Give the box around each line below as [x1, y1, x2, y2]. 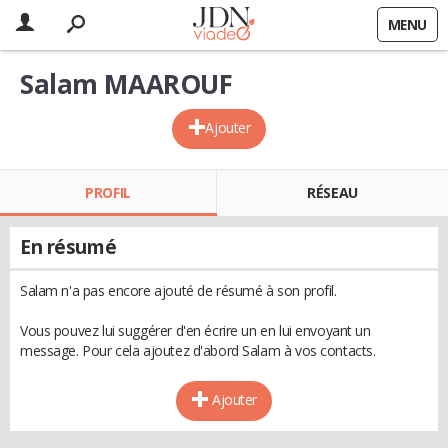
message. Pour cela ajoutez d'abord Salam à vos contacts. [20, 341, 376, 360]
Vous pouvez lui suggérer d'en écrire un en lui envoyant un [20, 321, 371, 340]
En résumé [20, 234, 117, 260]
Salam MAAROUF [20, 66, 233, 102]
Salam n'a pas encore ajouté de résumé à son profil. [20, 281, 337, 300]
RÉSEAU [307, 183, 358, 202]
